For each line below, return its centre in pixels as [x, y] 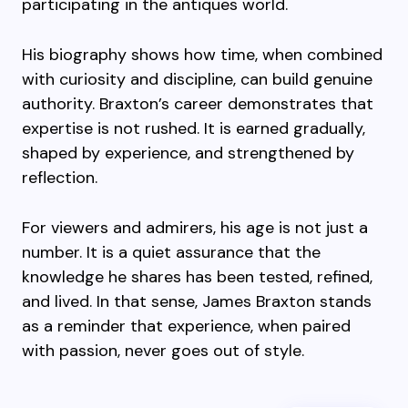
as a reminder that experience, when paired [186, 326]
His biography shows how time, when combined [202, 55]
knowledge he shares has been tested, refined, [197, 277]
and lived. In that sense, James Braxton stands [197, 301]
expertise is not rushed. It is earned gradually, [194, 128]
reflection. [60, 178]
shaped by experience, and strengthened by [188, 153]
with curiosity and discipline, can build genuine [197, 79]
